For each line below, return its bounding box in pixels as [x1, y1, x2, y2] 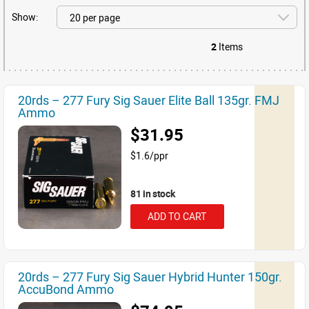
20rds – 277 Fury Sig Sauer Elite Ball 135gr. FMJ [18, 92, 279, 108]
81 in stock [130, 187, 175, 200]
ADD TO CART [148, 210, 206, 223]
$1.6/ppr [130, 149, 168, 162]
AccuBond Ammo [18, 281, 114, 297]
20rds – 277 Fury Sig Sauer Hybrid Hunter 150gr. [18, 268, 282, 285]
